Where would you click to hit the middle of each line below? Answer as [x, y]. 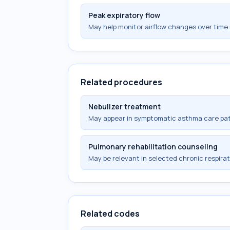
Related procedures [121, 82]
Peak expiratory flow [124, 15]
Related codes [110, 214]
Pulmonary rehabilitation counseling [153, 147]
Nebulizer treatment [124, 107]
